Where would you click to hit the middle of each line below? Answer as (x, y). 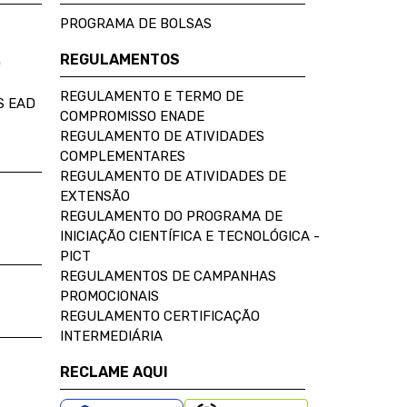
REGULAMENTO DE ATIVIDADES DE (173, 176)
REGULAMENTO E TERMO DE (152, 96)
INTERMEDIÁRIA (111, 336)
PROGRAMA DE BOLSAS (136, 24)
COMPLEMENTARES (123, 156)
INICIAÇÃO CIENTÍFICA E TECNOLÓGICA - (190, 236)
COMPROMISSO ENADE (132, 116)
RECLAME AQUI (114, 372)
